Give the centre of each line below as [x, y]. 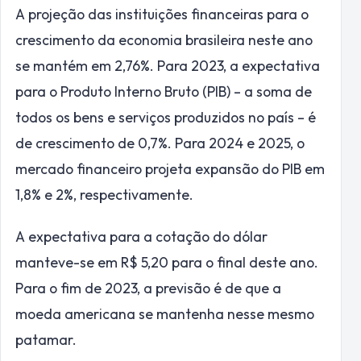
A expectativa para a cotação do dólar [141, 236]
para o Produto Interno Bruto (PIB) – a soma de [164, 91]
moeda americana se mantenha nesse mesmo [165, 313]
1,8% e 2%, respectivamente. [104, 194]
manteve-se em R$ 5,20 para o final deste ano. [167, 262]
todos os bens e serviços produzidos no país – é [166, 117]
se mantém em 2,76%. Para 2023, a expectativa [168, 65]
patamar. [46, 339]
